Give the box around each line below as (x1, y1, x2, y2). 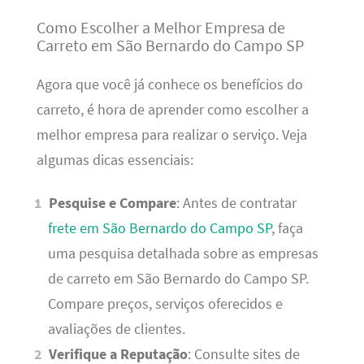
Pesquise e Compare (49, 194, 177, 213)
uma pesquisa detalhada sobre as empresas (47, 245, 318, 263)
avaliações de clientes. (47, 320, 185, 339)
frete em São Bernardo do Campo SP (47, 219, 271, 238)
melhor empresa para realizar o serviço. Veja (36, 125, 307, 144)
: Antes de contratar (176, 194, 297, 213)
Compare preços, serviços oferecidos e (47, 295, 283, 314)
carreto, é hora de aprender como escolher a (36, 100, 309, 119)
